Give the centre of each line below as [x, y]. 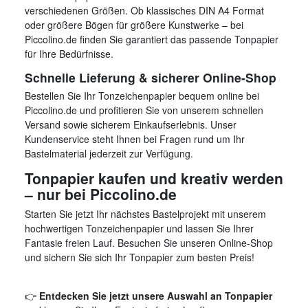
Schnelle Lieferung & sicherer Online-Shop [151, 78]
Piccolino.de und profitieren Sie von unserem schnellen [144, 110]
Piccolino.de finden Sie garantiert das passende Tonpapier [152, 40]
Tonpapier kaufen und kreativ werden [154, 178]
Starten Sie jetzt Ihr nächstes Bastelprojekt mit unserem [145, 214]
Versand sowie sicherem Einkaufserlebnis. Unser [131, 125]
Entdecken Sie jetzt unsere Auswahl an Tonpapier [156, 296]
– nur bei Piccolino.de [101, 194]
